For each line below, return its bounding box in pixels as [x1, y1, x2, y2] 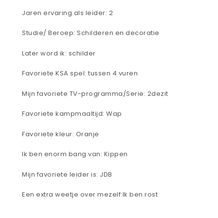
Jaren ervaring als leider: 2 [22, 8, 113, 18]
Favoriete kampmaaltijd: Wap [22, 109, 122, 119]
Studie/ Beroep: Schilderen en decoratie [22, 28, 160, 38]
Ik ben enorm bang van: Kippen [22, 149, 128, 159]
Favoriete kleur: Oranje [22, 129, 99, 139]
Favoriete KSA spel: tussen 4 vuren [22, 69, 138, 78]
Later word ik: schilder [22, 48, 96, 58]
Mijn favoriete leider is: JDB [22, 169, 112, 179]
